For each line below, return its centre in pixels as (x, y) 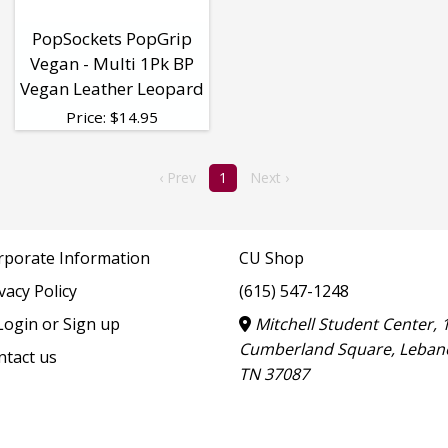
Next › (270, 177)
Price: (88, 117)
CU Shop (271, 257)
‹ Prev (177, 177)
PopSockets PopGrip (112, 39)
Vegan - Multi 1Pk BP (112, 64)
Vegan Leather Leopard (112, 89)
